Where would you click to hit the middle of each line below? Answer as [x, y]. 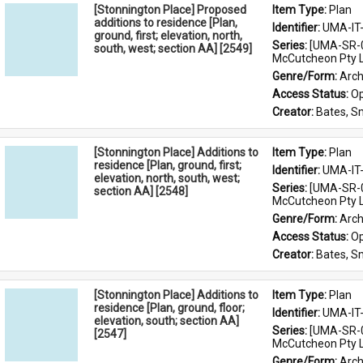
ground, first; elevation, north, [168, 36]
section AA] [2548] [141, 191]
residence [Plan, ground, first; [168, 165]
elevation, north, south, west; [167, 178]
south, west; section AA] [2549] [173, 49]
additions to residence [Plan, [166, 23]
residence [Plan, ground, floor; [169, 308]
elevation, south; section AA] [167, 321]
